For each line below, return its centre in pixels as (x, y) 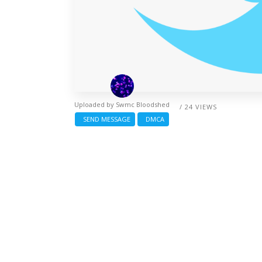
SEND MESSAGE (105, 119)
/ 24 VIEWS (198, 107)
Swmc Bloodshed (143, 105)
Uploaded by (95, 105)
